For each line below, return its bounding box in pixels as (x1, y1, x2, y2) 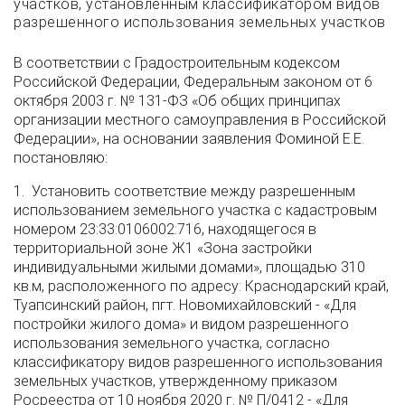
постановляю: (14, 149, 108, 166)
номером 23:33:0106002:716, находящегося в (14, 221, 316, 238)
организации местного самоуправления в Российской (14, 111, 386, 128)
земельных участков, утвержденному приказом (14, 372, 337, 390)
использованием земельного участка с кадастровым (14, 202, 377, 219)
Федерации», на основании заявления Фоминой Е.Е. (14, 130, 364, 147)
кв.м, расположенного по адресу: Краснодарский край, (14, 278, 389, 295)
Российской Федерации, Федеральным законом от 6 (14, 73, 372, 90)
